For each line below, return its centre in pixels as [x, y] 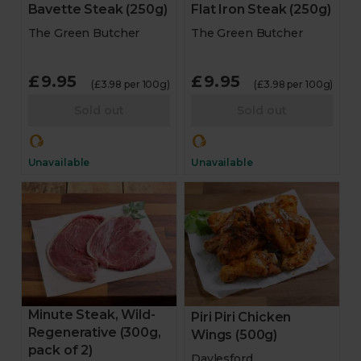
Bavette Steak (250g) [98, 9]
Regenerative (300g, [94, 332]
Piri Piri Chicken [241, 317]
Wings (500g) [234, 334]
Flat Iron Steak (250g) [261, 9]
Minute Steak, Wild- [91, 315]
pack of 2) [60, 350]
